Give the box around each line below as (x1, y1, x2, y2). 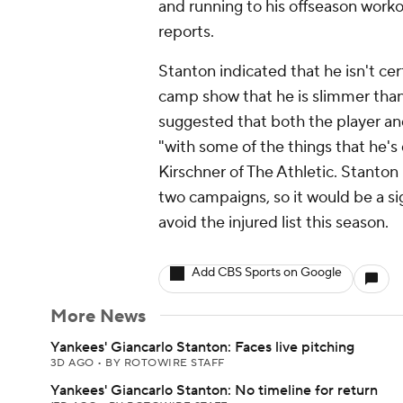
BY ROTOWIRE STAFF (105, 356, 225, 370)
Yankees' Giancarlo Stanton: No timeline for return (50, 381, 378, 399)
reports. (158, 22, 214, 42)
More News (50, 305, 146, 328)
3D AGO (50, 356, 98, 370)
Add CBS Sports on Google (192, 264, 342, 281)
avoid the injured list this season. (158, 212, 389, 233)
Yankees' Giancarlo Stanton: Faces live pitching (50, 338, 354, 356)
